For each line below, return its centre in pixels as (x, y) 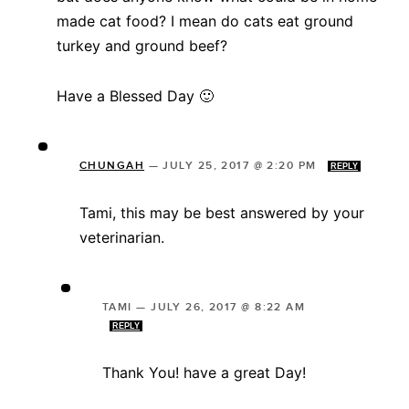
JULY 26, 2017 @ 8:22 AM (228, 307)
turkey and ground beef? (142, 45)
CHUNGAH (112, 165)
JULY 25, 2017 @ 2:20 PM (241, 165)
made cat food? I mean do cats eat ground (205, 21)
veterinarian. (122, 237)
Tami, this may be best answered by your (222, 212)
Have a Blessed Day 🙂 (135, 95)
